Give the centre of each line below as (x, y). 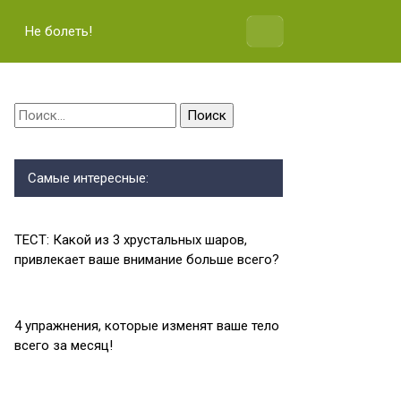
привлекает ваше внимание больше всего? (147, 260)
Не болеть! (59, 31)
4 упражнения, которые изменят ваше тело (147, 326)
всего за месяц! (64, 346)
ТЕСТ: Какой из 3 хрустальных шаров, (131, 240)
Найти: (34, 113)
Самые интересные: (88, 178)
